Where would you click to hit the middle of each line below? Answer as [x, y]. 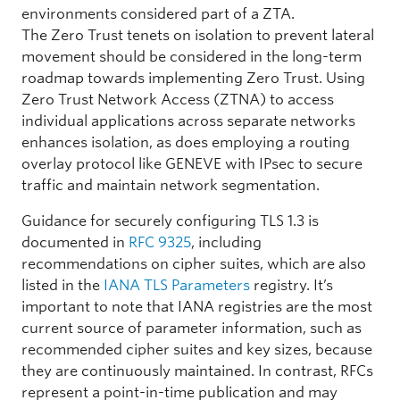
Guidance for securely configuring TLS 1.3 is [170, 221]
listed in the [62, 285]
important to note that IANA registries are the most [197, 306]
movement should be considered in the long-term [192, 56]
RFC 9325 [160, 242]
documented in [75, 242]
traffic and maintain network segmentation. [171, 185]
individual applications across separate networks [188, 121]
